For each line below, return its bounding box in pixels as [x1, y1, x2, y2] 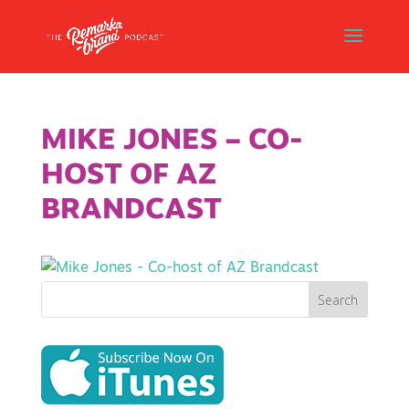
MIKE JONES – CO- [40, 127, 302, 156]
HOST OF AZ [40, 162, 216, 191]
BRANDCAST [40, 196, 222, 225]
